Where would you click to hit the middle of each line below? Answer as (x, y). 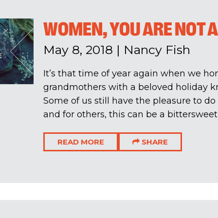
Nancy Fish (157, 49)
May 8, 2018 (78, 49)
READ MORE (81, 142)
